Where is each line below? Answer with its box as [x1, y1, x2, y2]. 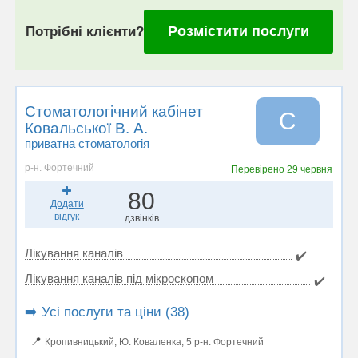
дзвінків [124, 213, 159, 224]
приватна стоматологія [25, 137, 149, 150]
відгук [54, 211, 80, 222]
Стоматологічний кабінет [25, 103, 203, 120]
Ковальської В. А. [25, 120, 148, 137]
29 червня [287, 164, 333, 175]
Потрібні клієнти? [25, 24, 144, 39]
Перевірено [231, 164, 288, 175]
